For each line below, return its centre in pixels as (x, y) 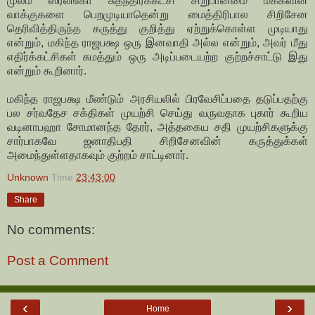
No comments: (51, 229)
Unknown (28, 178)
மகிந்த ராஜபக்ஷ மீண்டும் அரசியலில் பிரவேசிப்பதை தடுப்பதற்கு (157, 99)
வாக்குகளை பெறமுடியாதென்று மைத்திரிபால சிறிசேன (157, 15)
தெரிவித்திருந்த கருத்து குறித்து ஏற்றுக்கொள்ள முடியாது (157, 29)
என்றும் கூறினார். (47, 71)
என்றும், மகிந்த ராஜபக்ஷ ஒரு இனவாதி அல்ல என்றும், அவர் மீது (157, 43)
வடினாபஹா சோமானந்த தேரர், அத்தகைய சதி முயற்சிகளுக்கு (157, 127)
